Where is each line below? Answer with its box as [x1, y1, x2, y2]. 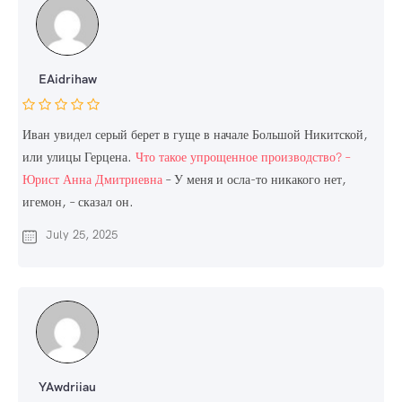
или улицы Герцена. [22, 149, 135, 166]
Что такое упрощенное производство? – [135, 149, 350, 166]
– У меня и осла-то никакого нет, [162, 171, 346, 188]
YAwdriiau [39, 379, 96, 396]
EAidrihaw [38, 71, 97, 88]
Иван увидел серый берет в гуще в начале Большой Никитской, [22, 127, 368, 144]
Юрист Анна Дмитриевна [22, 171, 162, 188]
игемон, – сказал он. [22, 194, 134, 211]
